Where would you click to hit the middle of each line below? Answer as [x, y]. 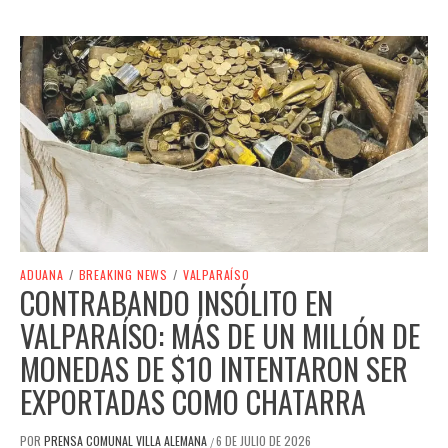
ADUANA [42, 274]
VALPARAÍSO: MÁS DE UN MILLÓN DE [220, 335]
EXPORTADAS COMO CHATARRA [193, 401]
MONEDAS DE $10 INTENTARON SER [214, 368]
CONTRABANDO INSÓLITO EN [176, 302]
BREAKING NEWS [123, 274]
